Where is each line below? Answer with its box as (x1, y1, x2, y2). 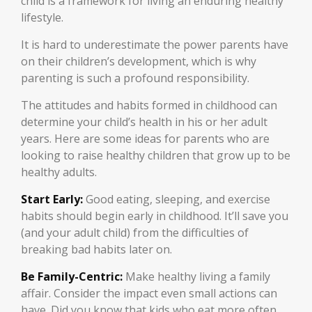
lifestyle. (21, 10, 63, 25)
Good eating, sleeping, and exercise (83, 192, 270, 207)
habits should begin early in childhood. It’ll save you (21, 208, 288, 224)
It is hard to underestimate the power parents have (21, 37, 288, 52)
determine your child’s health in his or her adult (21, 114, 267, 130)
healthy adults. (21, 164, 97, 180)
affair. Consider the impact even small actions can (21, 286, 277, 301)
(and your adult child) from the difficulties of (21, 225, 249, 240)
